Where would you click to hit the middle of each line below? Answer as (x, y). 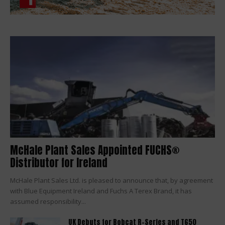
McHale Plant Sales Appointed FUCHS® (95, 150)
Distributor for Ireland (59, 162)
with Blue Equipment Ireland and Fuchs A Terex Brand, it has (101, 191)
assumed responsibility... (48, 201)
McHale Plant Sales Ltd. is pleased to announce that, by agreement (111, 180)
